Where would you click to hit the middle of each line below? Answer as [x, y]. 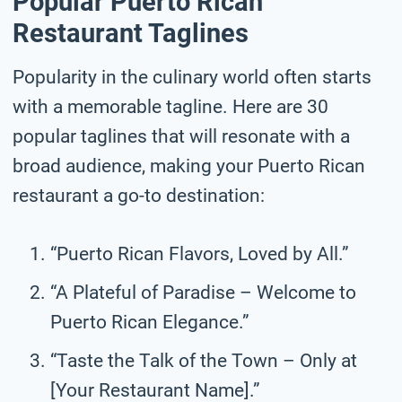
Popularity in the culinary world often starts [192, 77]
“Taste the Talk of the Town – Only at [204, 360]
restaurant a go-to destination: [139, 195]
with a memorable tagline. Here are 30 [170, 106]
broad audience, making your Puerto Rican [189, 166]
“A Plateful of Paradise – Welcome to [203, 292]
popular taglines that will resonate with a [181, 136]
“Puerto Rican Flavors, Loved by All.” [200, 253]
